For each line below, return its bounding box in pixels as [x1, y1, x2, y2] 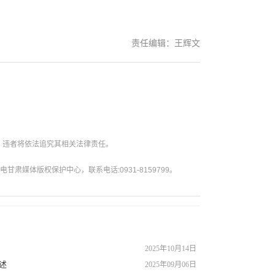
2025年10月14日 [145, 244, 196, 253]
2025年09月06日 [145, 260, 196, 269]
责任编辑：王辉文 [131, 38, 200, 48]
